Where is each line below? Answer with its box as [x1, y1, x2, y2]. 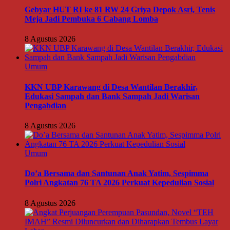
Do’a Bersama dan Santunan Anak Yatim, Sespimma [25, 169, 208, 178]
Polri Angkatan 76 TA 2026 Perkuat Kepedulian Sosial [25, 178, 214, 187]
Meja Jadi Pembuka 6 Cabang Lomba [25, 14, 158, 24]
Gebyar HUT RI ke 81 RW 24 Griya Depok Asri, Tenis [25, 5, 215, 14]
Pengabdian [25, 101, 66, 110]
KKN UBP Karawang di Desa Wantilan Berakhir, [25, 82, 198, 91]
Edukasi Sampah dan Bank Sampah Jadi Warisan [25, 91, 200, 101]
